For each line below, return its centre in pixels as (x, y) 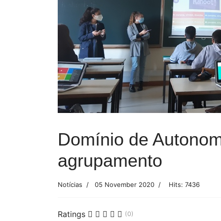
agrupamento (110, 161)
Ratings (72, 214)
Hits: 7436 (184, 184)
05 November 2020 (125, 184)
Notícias (70, 184)
